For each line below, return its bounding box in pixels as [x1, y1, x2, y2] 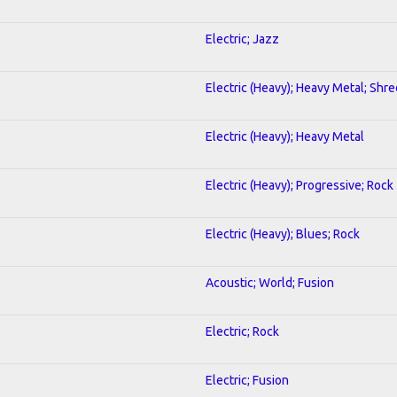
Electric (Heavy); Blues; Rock [206, 226, 360, 241]
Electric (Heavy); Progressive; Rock [206, 177, 393, 192]
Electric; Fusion [206, 372, 289, 387]
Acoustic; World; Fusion [206, 275, 334, 290]
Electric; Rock [206, 323, 279, 339]
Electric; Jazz [206, 31, 279, 46]
